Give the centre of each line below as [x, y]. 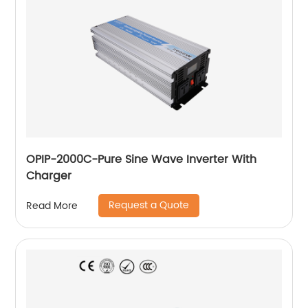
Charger [49, 176]
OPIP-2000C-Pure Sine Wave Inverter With [142, 159]
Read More [52, 206]
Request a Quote [149, 205]
